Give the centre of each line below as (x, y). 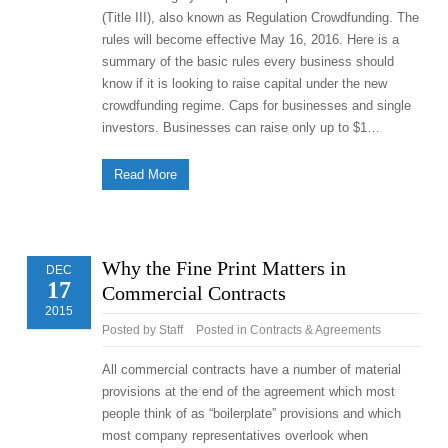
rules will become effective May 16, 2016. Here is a (250, 39)
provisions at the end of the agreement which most (248, 391)
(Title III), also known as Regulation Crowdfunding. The (260, 17)
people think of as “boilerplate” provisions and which (251, 413)
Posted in (222, 330)
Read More (145, 174)
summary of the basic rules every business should (247, 61)
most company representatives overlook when (234, 435)
